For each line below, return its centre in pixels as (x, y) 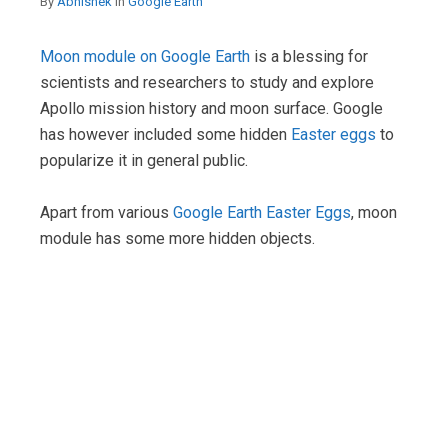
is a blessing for (309, 56)
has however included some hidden (165, 134)
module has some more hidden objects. (177, 238)
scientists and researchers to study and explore (207, 82)
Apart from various (106, 212)
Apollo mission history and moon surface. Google (211, 108)
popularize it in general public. (144, 160)
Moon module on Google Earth (145, 56)
